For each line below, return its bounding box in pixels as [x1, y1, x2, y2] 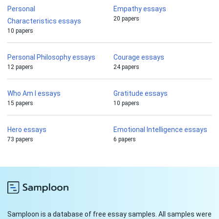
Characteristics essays [7, 17, 81, 25]
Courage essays [113, 53, 164, 62]
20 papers [113, 15, 139, 22]
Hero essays [7, 126, 46, 134]
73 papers [7, 136, 33, 143]
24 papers [113, 64, 139, 71]
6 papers [113, 136, 136, 143]
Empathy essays [113, 5, 166, 13]
